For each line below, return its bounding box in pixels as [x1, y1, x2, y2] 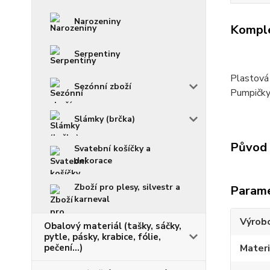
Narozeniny [74, 16, 121, 27]
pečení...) [44, 242, 83, 254]
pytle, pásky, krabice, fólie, [44, 231, 161, 243]
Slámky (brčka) [74, 113, 135, 125]
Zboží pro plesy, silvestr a [74, 181, 180, 193]
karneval [74, 193, 110, 205]
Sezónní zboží [74, 81, 131, 92]
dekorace [74, 155, 112, 166]
